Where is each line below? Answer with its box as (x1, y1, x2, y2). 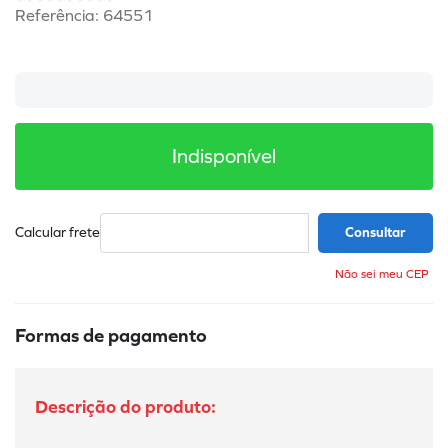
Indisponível (172, 144, 276, 168)
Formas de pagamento (15, 324, 207, 348)
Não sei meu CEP (335, 267, 429, 282)
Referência (15, 6, 95, 25)
